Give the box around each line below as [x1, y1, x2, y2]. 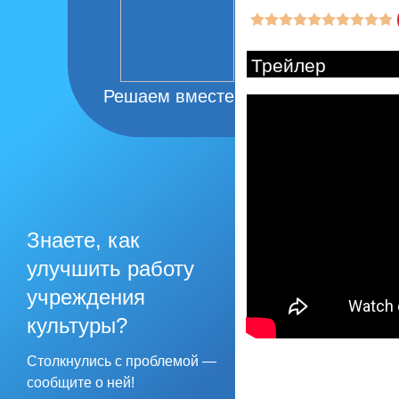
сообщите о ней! [27, 374, 134, 390]
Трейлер [251, 55, 326, 76]
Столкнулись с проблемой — [27, 353, 216, 369]
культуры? [27, 313, 127, 338]
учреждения [27, 284, 145, 309]
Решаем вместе [103, 85, 234, 106]
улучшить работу [27, 256, 194, 281]
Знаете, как [27, 227, 140, 252]
